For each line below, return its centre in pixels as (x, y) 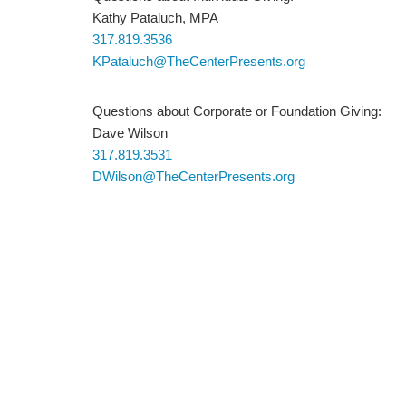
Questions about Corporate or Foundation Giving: (237, 112)
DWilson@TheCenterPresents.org (193, 177)
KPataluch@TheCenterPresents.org (199, 62)
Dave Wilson (130, 134)
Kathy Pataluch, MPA (155, 19)
